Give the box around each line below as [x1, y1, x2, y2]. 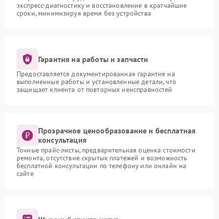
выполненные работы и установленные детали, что [17, 77, 176, 86]
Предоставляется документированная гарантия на [17, 69, 175, 78]
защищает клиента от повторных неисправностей [17, 85, 173, 94]
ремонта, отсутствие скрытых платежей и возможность [17, 153, 188, 162]
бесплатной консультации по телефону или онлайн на [17, 161, 187, 170]
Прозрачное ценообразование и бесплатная [38, 126, 196, 135]
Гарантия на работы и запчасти [38, 54, 149, 64]
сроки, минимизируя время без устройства [17, 9, 151, 18]
